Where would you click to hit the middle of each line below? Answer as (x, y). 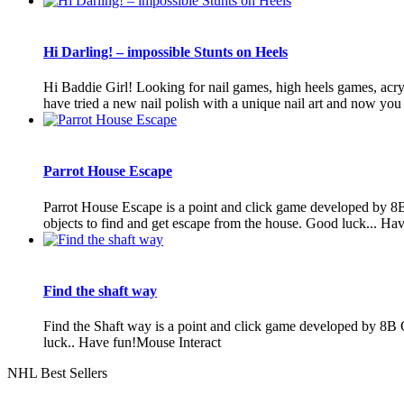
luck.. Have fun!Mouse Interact (132, 343)
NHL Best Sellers (57, 373)
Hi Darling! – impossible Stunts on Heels (165, 51)
